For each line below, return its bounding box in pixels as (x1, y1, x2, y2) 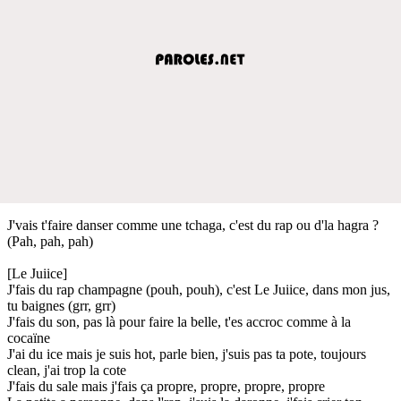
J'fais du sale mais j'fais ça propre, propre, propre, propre (7, 378, 325, 394)
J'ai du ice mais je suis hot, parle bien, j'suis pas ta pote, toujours (7, 346, 366, 362)
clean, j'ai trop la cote (7, 362, 126, 378)
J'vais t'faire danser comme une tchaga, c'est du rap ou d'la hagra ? (7, 217, 379, 233)
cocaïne (7, 329, 50, 346)
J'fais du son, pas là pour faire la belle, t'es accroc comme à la (7, 313, 351, 329)
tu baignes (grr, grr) (7, 297, 115, 313)
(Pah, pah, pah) (7, 233, 93, 249)
